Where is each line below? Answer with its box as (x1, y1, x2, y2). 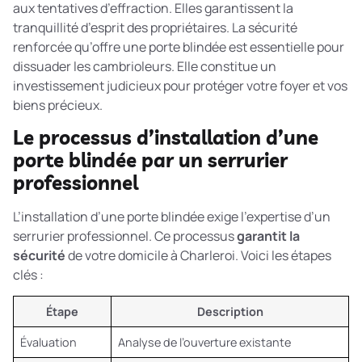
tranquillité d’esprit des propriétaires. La (13, 18, 248, 36)
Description (196, 304, 263, 320)
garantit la (237, 226, 300, 245)
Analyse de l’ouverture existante (118, 335, 291, 351)
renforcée (13, 37, 72, 56)
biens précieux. (13, 95, 103, 114)
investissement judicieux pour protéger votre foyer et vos (13, 76, 347, 95)
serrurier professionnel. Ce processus (13, 226, 237, 245)
